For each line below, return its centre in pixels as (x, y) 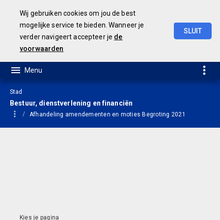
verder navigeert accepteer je (67, 37)
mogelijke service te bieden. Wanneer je (82, 25)
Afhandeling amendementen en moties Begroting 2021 (108, 114)
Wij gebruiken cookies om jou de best (78, 13)
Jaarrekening (168, 45)
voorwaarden (42, 49)
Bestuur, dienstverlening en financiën (71, 103)
